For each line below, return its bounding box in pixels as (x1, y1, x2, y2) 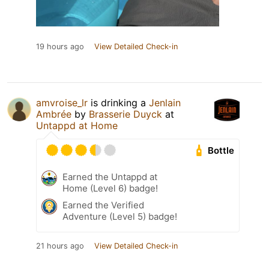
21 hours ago (36, 241, 84, 251)
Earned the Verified (62, 199, 144, 211)
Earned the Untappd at (62, 171, 157, 183)
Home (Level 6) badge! (62, 183, 158, 195)
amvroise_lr (36, 97, 88, 109)
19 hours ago (36, 42, 84, 52)
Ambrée (36, 108, 71, 121)
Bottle (208, 145, 235, 157)
